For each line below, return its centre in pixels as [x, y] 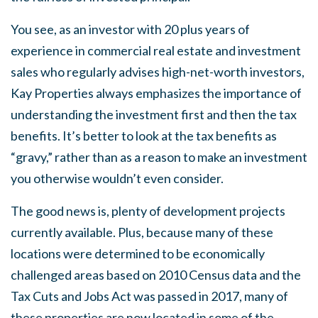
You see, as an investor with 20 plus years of [130, 29]
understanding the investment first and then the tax [154, 114]
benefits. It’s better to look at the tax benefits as [144, 136]
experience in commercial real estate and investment [156, 50]
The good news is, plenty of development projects [148, 211]
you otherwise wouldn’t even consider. [117, 178]
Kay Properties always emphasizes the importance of [156, 93]
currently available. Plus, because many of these [142, 232]
